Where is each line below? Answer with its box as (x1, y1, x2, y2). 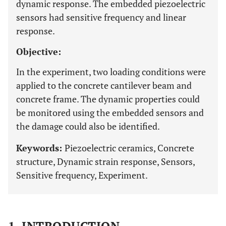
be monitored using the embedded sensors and (16, 106, 204, 119)
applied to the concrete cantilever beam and (16, 79, 192, 91)
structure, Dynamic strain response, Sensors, (16, 155, 195, 167)
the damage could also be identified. (16, 120, 160, 132)
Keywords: (16, 142, 65, 154)
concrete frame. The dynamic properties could (16, 93, 200, 105)
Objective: (16, 45, 61, 58)
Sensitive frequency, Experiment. (16, 169, 148, 181)
